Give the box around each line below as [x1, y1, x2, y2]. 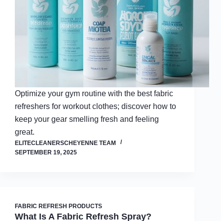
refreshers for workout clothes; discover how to [15, 102, 176, 110]
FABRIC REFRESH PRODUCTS [15, 202, 102, 210]
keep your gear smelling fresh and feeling [15, 114, 159, 123]
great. [15, 127, 35, 136]
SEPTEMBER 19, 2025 [15, 148, 77, 156]
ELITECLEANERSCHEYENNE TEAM [15, 139, 116, 147]
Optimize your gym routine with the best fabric [15, 89, 173, 98]
